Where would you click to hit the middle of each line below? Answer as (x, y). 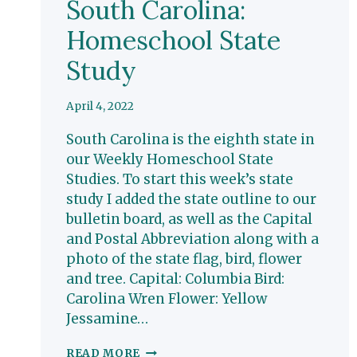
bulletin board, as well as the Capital (189, 220)
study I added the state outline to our (191, 200)
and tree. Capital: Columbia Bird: (175, 279)
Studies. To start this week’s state (180, 180)
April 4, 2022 (100, 107)
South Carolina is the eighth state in (190, 140)
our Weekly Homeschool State (170, 160)
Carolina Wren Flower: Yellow (167, 299)
